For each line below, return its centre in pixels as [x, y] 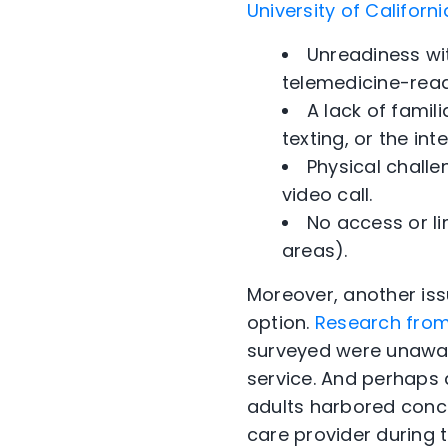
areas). [315, 250]
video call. [327, 194]
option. [281, 322]
